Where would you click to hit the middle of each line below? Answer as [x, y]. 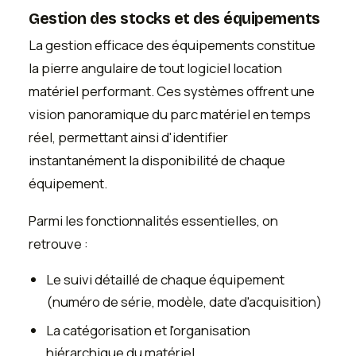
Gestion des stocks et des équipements [174, 18]
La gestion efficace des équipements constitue [172, 44]
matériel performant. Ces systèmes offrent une [172, 91]
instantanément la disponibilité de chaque [157, 160]
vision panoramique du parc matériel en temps [170, 114]
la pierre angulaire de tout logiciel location [155, 68]
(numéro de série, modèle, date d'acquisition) [184, 301]
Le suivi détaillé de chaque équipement [166, 279]
